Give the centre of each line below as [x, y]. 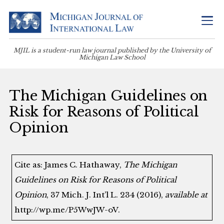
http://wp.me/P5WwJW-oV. [67, 209]
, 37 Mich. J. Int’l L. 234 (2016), [106, 194]
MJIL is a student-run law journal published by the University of [112, 50]
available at [186, 194]
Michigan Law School [112, 57]
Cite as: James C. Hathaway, [69, 164]
